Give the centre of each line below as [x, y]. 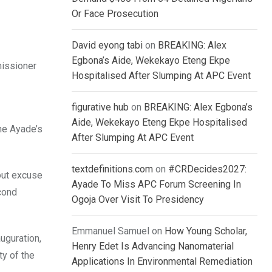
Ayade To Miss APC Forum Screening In [156, 185]
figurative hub [100, 107]
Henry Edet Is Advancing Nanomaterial [153, 246]
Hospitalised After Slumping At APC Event [161, 76]
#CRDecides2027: [207, 169]
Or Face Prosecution [115, 14]
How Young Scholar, [206, 231]
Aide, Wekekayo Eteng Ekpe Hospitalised [159, 123]
